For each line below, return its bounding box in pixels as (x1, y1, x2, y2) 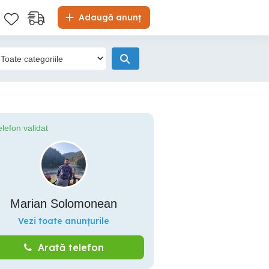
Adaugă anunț (76, 12, 141, 23)
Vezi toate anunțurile (18, 216, 109, 226)
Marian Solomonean (10, 197, 117, 210)
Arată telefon (37, 241, 104, 253)
